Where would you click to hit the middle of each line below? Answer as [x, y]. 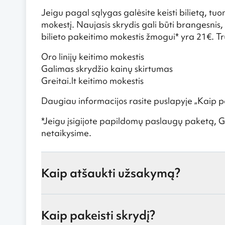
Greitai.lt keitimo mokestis [92, 81]
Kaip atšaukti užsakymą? [111, 173]
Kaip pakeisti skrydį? [98, 215]
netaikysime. [66, 133]
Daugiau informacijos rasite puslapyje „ [119, 101]
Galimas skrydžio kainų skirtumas [107, 69]
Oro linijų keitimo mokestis [93, 57]
